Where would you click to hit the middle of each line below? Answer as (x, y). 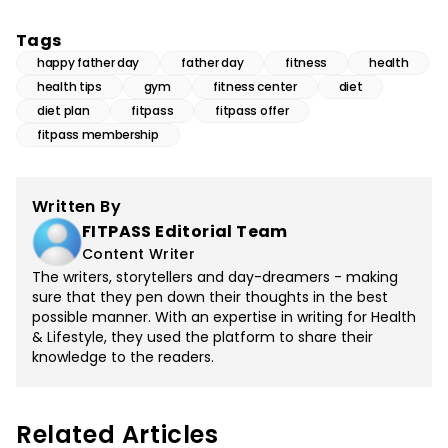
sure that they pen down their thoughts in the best (210, 297)
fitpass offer (252, 111)
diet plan (63, 111)
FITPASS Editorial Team (185, 232)
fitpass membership (98, 135)
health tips (69, 87)
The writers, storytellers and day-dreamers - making (215, 277)
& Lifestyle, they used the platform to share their (202, 337)
